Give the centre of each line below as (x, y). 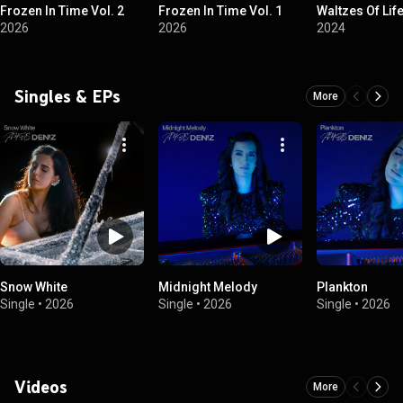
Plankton (342, 287)
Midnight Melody (208, 287)
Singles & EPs (67, 96)
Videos (41, 387)
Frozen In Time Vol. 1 (220, 11)
